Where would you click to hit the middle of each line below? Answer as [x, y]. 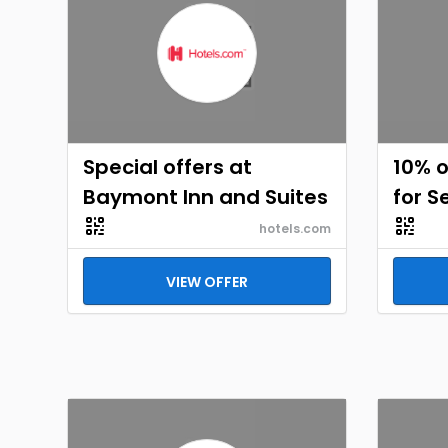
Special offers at [167, 167]
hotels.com [295, 228]
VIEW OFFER [207, 282]
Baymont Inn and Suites [205, 197]
